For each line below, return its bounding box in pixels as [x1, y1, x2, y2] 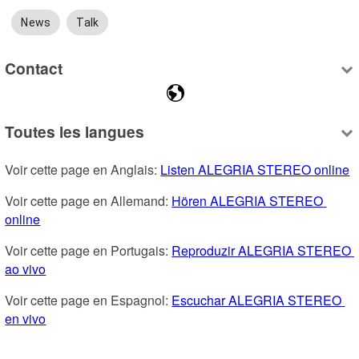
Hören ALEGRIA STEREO [171, 192, 324, 211]
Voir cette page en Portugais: [5, 241, 172, 260]
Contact [5, 56, 63, 79]
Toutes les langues [5, 120, 145, 143]
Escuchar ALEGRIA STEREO [171, 291, 342, 310]
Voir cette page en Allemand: [5, 192, 172, 211]
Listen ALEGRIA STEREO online [160, 160, 350, 179]
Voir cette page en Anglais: [5, 160, 161, 179]
